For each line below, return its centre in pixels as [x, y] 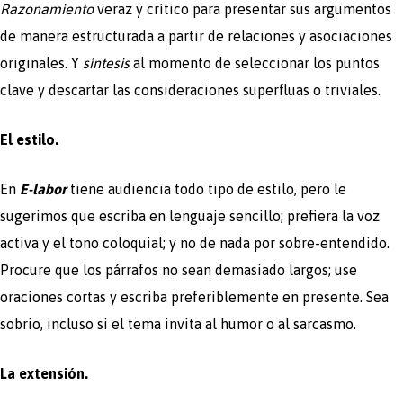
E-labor [43, 188]
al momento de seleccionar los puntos [255, 63]
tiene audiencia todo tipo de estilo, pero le [208, 188]
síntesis [106, 63]
